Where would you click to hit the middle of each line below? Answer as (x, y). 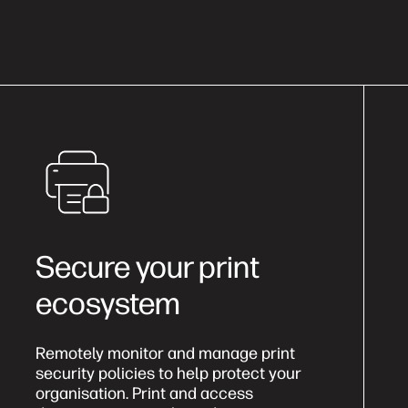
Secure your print (150, 267)
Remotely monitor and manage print (165, 353)
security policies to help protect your (168, 373)
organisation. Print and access (144, 393)
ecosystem (108, 303)
